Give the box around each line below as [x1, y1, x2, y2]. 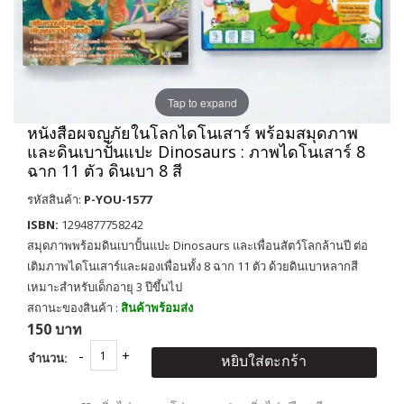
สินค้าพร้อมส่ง [121, 299, 193, 316]
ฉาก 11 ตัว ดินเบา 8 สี [27, 160, 182, 181]
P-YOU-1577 [84, 191, 151, 207]
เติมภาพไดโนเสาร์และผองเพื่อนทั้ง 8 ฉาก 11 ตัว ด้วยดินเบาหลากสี [27, 258, 358, 274]
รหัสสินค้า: [27, 191, 84, 207]
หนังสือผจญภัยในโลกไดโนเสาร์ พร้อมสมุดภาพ [27, 122, 358, 143]
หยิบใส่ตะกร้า [221, 351, 307, 371]
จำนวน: [27, 350, 68, 366]
